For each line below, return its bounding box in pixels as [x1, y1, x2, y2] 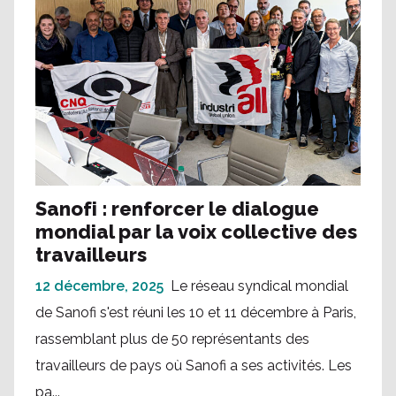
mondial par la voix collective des [35, 220, 357, 244]
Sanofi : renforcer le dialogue [35, 197, 319, 221]
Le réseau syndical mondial [171, 278, 348, 295]
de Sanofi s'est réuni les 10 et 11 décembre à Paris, [35, 304, 356, 322]
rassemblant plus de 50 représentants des [35, 331, 309, 348]
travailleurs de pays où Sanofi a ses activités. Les [35, 357, 352, 375]
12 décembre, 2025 [35, 278, 164, 295]
